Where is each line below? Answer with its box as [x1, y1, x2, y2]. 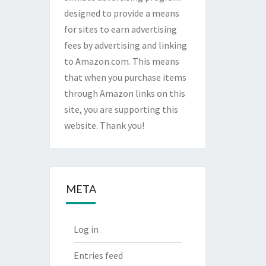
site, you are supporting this [64, 103, 178, 116]
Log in [73, 223, 99, 236]
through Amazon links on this [64, 87, 185, 100]
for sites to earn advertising [64, 23, 177, 36]
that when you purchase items [64, 71, 186, 84]
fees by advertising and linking [64, 39, 187, 52]
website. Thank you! [64, 119, 144, 132]
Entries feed [73, 249, 123, 262]
